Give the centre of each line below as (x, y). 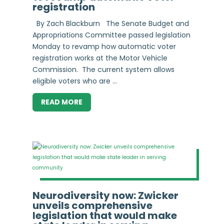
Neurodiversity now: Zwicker (105, 196)
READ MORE (61, 102)
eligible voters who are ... (74, 81)
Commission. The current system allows (103, 69)
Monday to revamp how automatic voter (104, 46)
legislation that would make (104, 216)
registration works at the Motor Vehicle (100, 58)
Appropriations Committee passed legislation (111, 35)
